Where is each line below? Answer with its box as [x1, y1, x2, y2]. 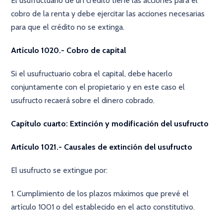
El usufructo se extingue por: [11, 166, 108, 175]
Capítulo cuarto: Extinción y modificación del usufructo [11, 119, 209, 128]
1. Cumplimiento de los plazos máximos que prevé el [11, 189, 189, 198]
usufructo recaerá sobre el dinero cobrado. [11, 96, 155, 105]
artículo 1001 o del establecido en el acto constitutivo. [11, 202, 195, 212]
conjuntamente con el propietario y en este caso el [11, 82, 185, 92]
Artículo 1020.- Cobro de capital [11, 46, 126, 55]
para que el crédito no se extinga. [11, 22, 125, 32]
